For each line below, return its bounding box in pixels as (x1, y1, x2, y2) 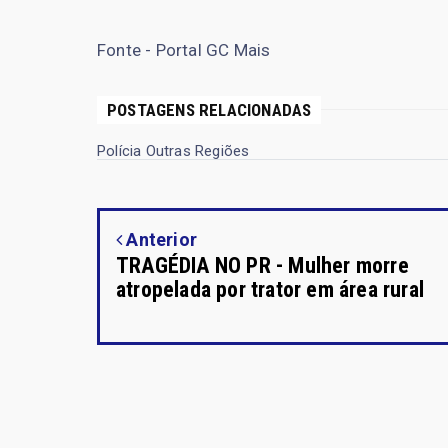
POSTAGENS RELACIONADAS (107, 99, 312, 120)
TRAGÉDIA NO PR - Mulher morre (116, 252, 409, 278)
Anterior (122, 228, 198, 250)
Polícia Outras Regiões (97, 141, 250, 160)
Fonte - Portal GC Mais (97, 39, 271, 60)
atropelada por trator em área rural (116, 276, 425, 302)
